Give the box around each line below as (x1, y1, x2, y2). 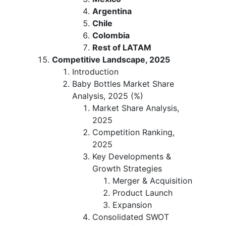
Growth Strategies (92, 163, 162, 174)
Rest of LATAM (92, 42, 151, 52)
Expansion (112, 199, 152, 210)
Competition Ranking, (92, 127, 175, 137)
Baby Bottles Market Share (72, 78, 174, 89)
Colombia (92, 30, 130, 40)
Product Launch (112, 187, 173, 198)
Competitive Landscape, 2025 (52, 54, 170, 65)
